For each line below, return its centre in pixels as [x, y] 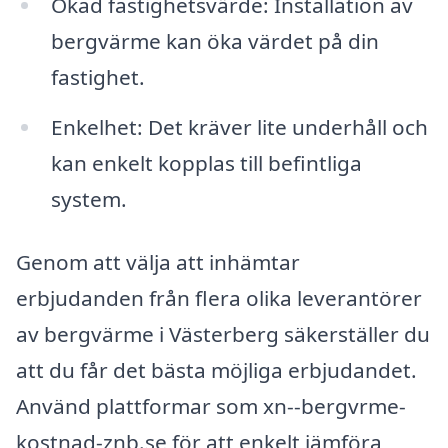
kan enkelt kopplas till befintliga [206, 162]
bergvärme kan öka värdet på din [214, 40]
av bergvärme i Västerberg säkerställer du [223, 334]
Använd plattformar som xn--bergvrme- [211, 406]
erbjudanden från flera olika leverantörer [219, 298]
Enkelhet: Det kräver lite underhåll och [239, 126]
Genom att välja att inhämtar [158, 262]
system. [88, 198]
